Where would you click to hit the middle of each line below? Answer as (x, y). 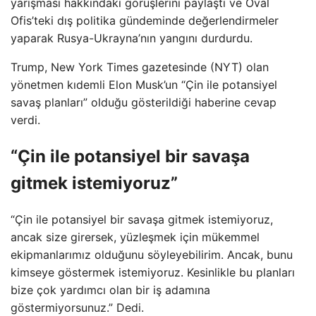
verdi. (25, 120)
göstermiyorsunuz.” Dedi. (77, 307)
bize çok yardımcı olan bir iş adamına (110, 290)
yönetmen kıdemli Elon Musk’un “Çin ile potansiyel (144, 85)
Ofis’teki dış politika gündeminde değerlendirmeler (145, 20)
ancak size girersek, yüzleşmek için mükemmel (135, 237)
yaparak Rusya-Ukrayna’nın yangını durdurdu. (132, 38)
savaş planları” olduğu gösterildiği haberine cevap (144, 102)
